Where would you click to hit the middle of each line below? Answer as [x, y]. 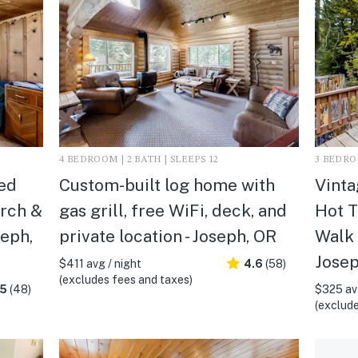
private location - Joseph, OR [167, 236]
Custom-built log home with [167, 185]
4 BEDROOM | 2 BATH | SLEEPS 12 [139, 159]
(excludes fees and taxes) [125, 279]
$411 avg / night [100, 263]
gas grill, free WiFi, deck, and [173, 210]
